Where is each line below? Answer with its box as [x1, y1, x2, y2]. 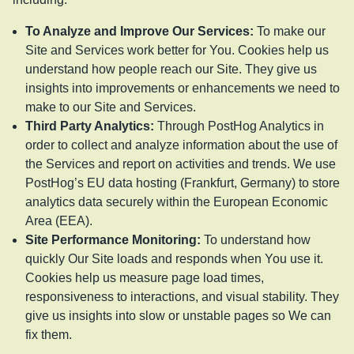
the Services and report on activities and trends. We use [25, 156, 336, 171]
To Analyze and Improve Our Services [25, 24, 250, 38]
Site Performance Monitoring [25, 232, 197, 247]
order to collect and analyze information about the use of [25, 137, 337, 152]
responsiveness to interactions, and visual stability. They [25, 289, 339, 303]
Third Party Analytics [25, 119, 150, 133]
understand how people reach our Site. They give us [25, 62, 317, 76]
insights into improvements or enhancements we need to [25, 81, 340, 95]
